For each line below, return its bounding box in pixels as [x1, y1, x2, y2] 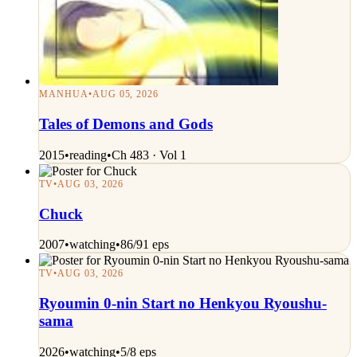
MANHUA [39, 88, 88, 100]
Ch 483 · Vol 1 [112, 147, 186, 162]
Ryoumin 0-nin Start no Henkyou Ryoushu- [39, 295, 327, 312]
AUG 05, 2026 [92, 88, 159, 100]
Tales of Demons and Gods [39, 116, 213, 133]
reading [69, 147, 107, 162]
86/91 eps [120, 237, 169, 252]
